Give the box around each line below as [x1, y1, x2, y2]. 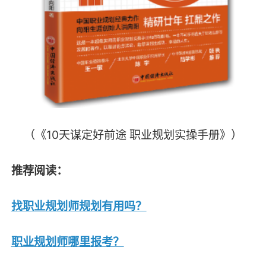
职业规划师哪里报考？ [11, 234, 124, 249]
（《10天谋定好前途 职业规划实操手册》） [24, 127, 242, 142]
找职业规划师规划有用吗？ [11, 198, 147, 213]
